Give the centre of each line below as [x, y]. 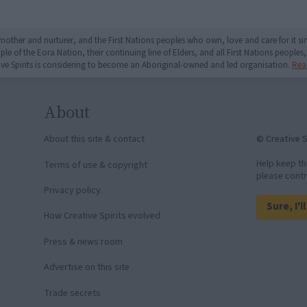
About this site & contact [95, 139]
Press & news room [84, 242]
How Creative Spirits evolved [102, 216]
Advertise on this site [87, 268]
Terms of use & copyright [96, 165]
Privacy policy [73, 191]
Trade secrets [73, 293]
